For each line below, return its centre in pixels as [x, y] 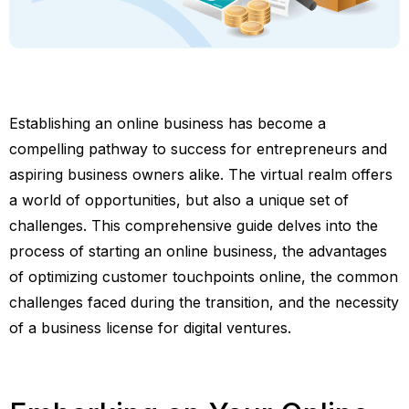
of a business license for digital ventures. [150, 327]
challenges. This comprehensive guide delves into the [194, 225]
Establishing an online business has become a [168, 123]
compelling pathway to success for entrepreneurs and [198, 148]
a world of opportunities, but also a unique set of [179, 199]
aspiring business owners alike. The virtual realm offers [201, 174]
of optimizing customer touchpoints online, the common [204, 276]
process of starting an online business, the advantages [198, 251]
